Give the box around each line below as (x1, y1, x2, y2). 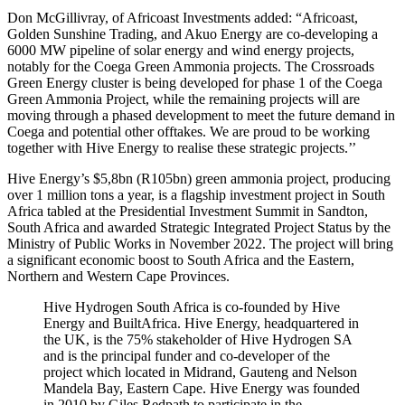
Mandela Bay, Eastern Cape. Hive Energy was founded (43, 381, 360, 397)
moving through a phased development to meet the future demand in (7, 108, 395, 124)
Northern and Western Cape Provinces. (7, 268, 230, 285)
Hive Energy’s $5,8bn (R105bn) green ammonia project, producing (7, 171, 391, 187)
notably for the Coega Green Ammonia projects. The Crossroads (7, 59, 374, 75)
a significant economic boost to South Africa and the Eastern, (7, 252, 354, 268)
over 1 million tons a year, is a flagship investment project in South (7, 187, 385, 203)
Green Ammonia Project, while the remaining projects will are (7, 91, 360, 108)
